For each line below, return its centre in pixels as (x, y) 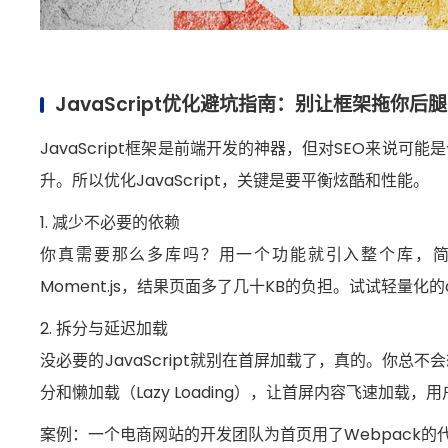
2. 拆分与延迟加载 (104, 328)
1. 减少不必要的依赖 (110, 222)
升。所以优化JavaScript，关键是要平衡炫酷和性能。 (235, 180)
